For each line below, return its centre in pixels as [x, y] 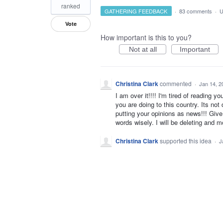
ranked [71, 6]
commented [176, 83]
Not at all [143, 49]
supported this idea [186, 141]
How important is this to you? [146, 37]
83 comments [195, 11]
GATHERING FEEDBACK [136, 11]
